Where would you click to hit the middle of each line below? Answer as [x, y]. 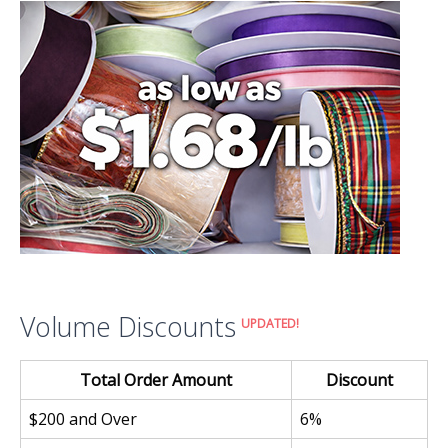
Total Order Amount [156, 380]
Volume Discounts [128, 327]
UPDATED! [270, 323]
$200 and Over [83, 419]
